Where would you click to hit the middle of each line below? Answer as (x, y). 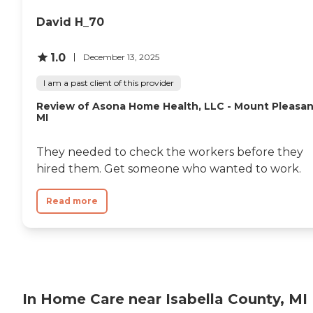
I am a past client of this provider (109, 82)
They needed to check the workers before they (170, 152)
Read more (72, 201)
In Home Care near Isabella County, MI (165, 299)
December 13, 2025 (121, 57)
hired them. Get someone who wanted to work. (169, 168)
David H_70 (70, 22)
